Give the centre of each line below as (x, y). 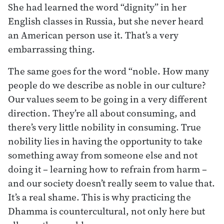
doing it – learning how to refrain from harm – (107, 169)
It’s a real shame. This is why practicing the (99, 197)
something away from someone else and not (103, 155)
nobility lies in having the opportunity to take (105, 141)
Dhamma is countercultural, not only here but (106, 211)
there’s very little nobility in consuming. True (104, 127)
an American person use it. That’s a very (93, 35)
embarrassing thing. (51, 49)
